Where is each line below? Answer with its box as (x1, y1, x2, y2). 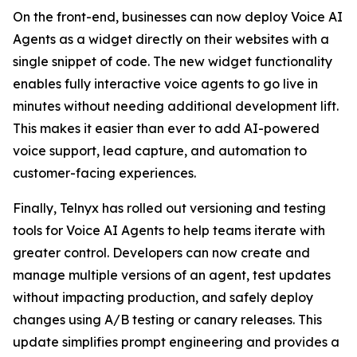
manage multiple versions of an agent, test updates (13, 267, 331, 283)
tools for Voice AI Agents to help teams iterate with (13, 222, 325, 238)
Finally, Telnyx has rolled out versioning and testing (13, 200, 326, 216)
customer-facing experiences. (13, 165, 196, 181)
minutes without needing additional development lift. (13, 98, 339, 114)
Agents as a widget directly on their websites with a (13, 31, 329, 47)
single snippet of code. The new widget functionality (13, 53, 332, 69)
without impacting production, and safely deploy (13, 289, 313, 305)
